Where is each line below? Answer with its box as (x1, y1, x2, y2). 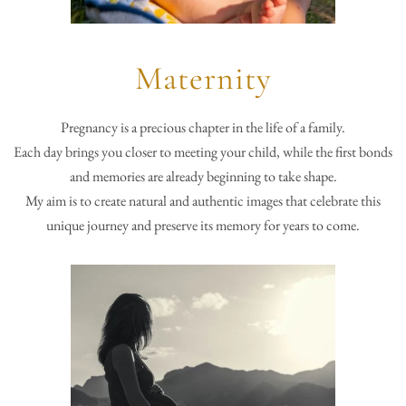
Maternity (134, 59, 272, 99)
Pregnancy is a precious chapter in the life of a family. (61, 118, 345, 138)
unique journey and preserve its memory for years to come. (46, 216, 360, 236)
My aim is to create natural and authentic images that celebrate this (25, 191, 381, 211)
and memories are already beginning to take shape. (69, 167, 337, 187)
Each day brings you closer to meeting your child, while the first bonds (14, 142, 392, 162)
